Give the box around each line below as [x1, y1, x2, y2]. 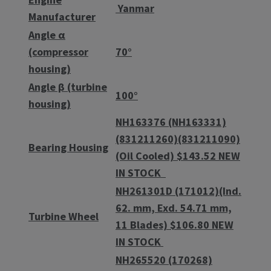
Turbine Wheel [28, 209, 99, 223]
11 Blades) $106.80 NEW [116, 217, 233, 232]
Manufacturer [28, 9, 96, 24]
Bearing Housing [28, 140, 108, 154]
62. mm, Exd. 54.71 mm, [116, 200, 232, 215]
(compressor [28, 44, 88, 59]
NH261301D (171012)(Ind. [116, 183, 241, 198]
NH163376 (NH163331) [116, 114, 226, 129]
